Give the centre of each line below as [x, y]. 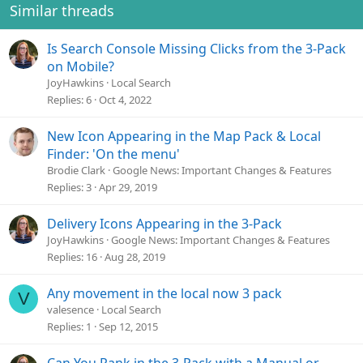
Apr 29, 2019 [128, 188]
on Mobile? [81, 67]
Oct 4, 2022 [125, 100]
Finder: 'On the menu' [113, 154]
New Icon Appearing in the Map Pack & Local [184, 137]
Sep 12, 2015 [128, 327]
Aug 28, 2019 [135, 257]
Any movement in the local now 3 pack [164, 294]
